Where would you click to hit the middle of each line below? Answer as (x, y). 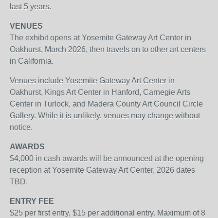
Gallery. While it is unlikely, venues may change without (105, 116)
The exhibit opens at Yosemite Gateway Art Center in (100, 38)
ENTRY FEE (32, 201)
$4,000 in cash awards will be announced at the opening (107, 158)
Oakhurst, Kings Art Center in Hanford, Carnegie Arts (100, 92)
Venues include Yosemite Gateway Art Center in (92, 81)
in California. (32, 61)
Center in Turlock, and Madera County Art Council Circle (106, 104)
